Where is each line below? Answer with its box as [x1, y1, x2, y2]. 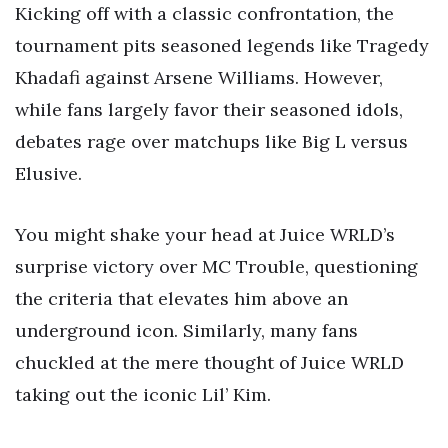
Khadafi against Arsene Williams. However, [15, 65, 383, 89]
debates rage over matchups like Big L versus [15, 129, 408, 153]
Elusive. [15, 161, 82, 185]
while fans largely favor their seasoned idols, [15, 97, 403, 121]
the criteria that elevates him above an [15, 287, 348, 311]
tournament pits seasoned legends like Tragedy [15, 33, 429, 57]
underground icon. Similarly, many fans [15, 319, 358, 343]
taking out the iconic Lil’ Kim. [15, 383, 271, 407]
